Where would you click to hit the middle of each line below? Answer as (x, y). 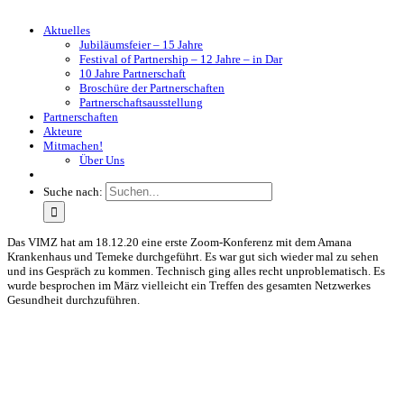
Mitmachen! (73, 146)
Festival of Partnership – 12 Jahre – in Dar (181, 60)
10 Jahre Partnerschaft (133, 74)
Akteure (63, 132)
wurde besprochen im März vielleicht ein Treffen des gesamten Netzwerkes (189, 285)
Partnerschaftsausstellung (141, 103)
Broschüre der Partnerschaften (152, 88)
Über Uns (102, 161)
